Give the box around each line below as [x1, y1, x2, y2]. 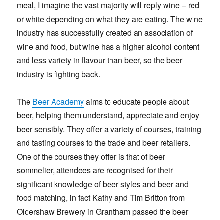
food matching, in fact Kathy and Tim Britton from [17, 192, 185, 204]
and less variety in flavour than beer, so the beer [17, 55, 183, 66]
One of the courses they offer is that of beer [17, 151, 165, 163]
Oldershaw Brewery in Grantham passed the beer [17, 206, 189, 218]
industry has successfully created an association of [17, 27, 193, 39]
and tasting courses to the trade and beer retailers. [17, 137, 191, 149]
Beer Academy [32, 96, 84, 108]
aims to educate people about [84, 96, 189, 108]
